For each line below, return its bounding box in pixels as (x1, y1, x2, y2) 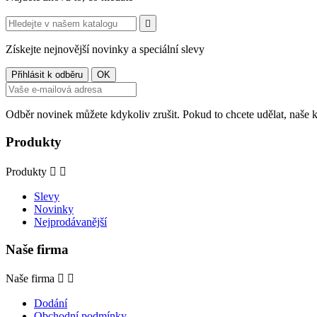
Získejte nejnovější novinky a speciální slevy (6, 43, 204, 56)
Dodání (34, 297, 67, 310)
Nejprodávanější (34, 215, 107, 228)
